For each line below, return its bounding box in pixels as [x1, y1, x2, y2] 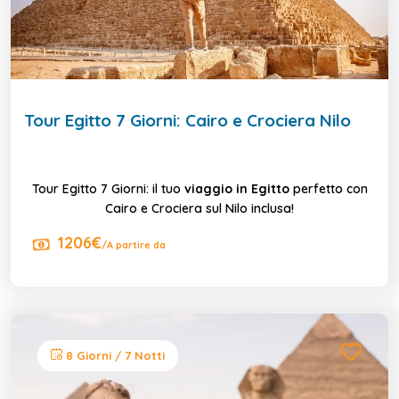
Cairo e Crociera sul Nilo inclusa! [105, 199, 294, 216]
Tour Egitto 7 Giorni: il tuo [31, 180, 181, 197]
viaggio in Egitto [180, 180, 289, 197]
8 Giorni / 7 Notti [62, 347, 165, 362]
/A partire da [102, 238, 166, 251]
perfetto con [289, 180, 368, 197]
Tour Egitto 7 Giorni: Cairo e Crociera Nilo [24, 109, 351, 131]
